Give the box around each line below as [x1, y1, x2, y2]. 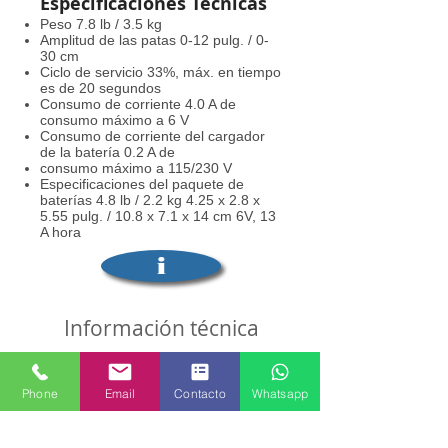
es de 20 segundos [40, 80, 161, 96]
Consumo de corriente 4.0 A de [40, 96, 236, 112]
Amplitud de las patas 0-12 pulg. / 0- [40, 32, 269, 48]
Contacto [174, 385, 226, 401]
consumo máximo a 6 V [40, 112, 189, 128]
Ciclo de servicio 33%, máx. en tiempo [40, 64, 281, 80]
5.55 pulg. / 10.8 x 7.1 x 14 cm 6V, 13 [40, 208, 276, 224]
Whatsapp [251, 385, 309, 401]
